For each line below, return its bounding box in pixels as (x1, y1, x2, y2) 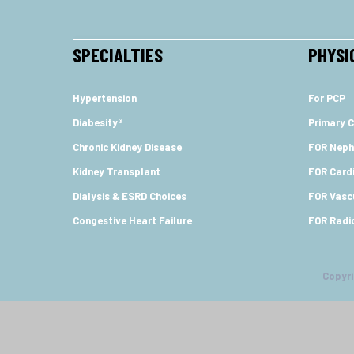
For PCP (307, 92, 345, 104)
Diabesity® (73, 116, 123, 129)
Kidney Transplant (73, 165, 160, 178)
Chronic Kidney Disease (73, 141, 182, 153)
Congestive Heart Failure (73, 214, 192, 227)
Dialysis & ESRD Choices (73, 190, 186, 202)
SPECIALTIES (73, 43, 163, 66)
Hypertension (73, 92, 137, 104)
